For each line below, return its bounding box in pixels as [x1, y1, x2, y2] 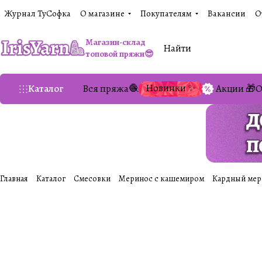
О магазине [80, 8, 125, 19]
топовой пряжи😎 [85, 48, 154, 60]
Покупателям [140, 8, 192, 19]
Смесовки [74, 173, 111, 184]
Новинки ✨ [146, 81, 196, 95]
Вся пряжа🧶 [82, 82, 139, 95]
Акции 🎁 [216, 82, 256, 95]
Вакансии [208, 8, 246, 19]
